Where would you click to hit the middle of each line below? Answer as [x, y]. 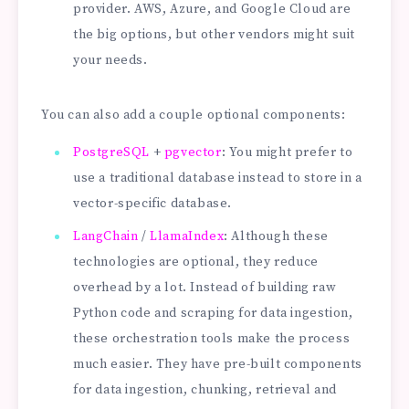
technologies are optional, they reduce [196, 262]
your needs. [110, 61]
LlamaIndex [187, 236]
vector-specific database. [153, 203]
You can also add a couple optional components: [194, 115]
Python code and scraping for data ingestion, [213, 313]
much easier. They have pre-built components [218, 364]
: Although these [276, 236]
